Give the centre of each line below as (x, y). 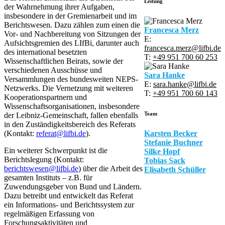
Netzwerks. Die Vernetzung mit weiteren (69, 88)
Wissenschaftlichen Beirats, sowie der (64, 61)
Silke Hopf (162, 151)
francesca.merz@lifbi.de (183, 48)
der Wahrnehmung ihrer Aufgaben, (59, 7)
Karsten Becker (171, 133)
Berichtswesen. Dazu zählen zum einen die (72, 25)
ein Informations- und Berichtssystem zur (69, 204)
